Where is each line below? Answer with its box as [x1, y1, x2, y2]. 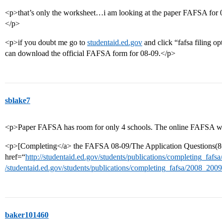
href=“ [5, 153, 25, 161]
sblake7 [5, 96, 30, 105]
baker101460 [5, 211, 49, 219]
